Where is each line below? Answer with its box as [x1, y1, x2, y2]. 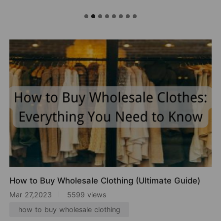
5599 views [67, 190, 107, 199]
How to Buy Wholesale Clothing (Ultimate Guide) [9, 176, 201, 186]
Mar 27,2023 [9, 190, 52, 199]
